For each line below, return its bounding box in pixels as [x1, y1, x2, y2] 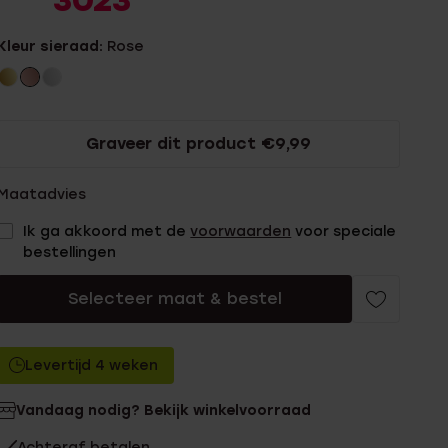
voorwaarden [190, 223, 292, 240]
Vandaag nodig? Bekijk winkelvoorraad [16, 402, 312, 419]
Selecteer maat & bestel [67, 289, 282, 308]
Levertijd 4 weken [25, 357, 159, 374]
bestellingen [23, 244, 117, 261]
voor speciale [291, 223, 397, 240]
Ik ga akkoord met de [23, 223, 191, 240]
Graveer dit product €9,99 [86, 134, 312, 153]
